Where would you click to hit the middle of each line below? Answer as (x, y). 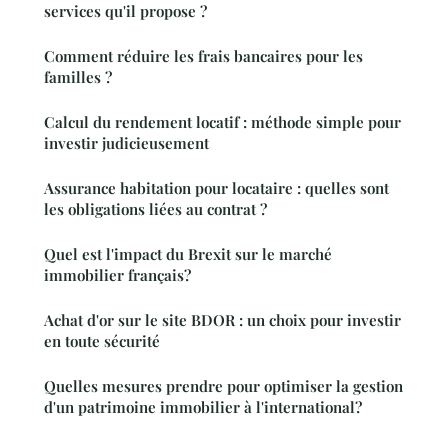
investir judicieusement (126, 143)
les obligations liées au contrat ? (155, 209)
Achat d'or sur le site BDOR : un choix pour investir (222, 320)
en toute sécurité (102, 341)
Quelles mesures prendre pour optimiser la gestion (223, 386)
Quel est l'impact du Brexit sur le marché (188, 254)
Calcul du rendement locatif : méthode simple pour (222, 122)
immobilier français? (117, 275)
